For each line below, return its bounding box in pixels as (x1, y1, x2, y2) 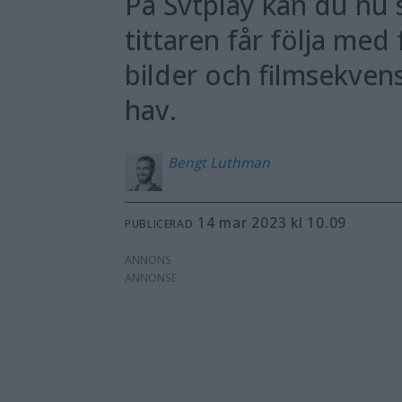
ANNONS (125, 251, 172, 267)
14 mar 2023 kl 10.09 (205, 213, 347, 232)
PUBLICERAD (125, 215, 194, 231)
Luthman (210, 153, 271, 172)
